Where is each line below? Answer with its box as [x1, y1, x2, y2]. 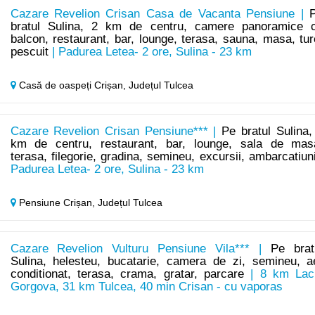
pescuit [10, 45, 49, 59]
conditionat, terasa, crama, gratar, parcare [10, 267, 244, 281]
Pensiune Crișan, [15, 197, 98, 209]
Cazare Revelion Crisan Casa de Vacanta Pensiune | [10, 7, 310, 21]
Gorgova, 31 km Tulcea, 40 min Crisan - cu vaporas [10, 280, 283, 294]
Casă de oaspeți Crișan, [15, 79, 129, 91]
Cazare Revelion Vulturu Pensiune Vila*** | [10, 242, 271, 256]
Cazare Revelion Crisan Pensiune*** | [10, 124, 222, 139]
